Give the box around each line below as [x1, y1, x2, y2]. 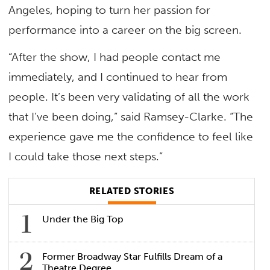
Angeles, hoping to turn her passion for [8, 2, 211, 17]
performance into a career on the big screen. [8, 22, 245, 37]
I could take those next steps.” [8, 149, 163, 164]
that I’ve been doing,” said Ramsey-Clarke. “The [8, 110, 254, 124]
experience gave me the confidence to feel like [8, 130, 254, 144]
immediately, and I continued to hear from [8, 70, 228, 84]
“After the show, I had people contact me [8, 50, 221, 64]
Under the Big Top [42, 213, 124, 225]
